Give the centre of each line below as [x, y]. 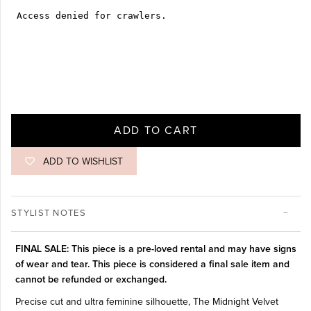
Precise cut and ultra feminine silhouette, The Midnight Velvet [146, 302]
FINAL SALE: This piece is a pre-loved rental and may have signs [155, 250]
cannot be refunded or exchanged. [91, 280]
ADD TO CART [156, 131]
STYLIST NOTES [49, 214]
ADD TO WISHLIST [83, 162]
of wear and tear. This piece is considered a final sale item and [152, 265]
